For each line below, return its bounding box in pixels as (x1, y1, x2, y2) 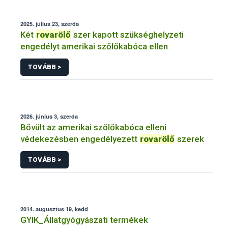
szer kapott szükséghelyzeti (71, 30, 184, 40)
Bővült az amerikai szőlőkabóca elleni (20, 122, 166, 132)
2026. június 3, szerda (20, 112, 78, 120)
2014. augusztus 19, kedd (20, 205, 88, 213)
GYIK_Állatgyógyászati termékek (20, 214, 148, 225)
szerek (175, 133, 204, 144)
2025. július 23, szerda (20, 20, 79, 28)
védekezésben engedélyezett (20, 133, 139, 144)
